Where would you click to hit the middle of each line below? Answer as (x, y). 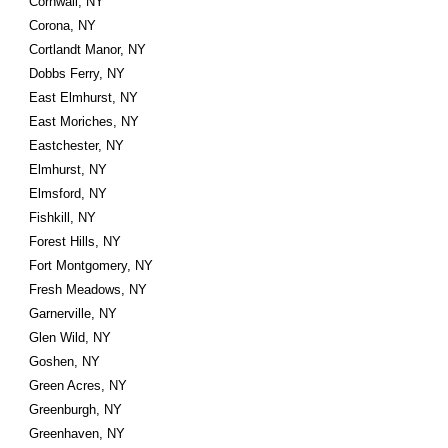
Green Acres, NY (78, 385)
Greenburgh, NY (76, 409)
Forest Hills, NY (75, 241)
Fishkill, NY (63, 217)
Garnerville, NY (73, 313)
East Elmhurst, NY (84, 97)
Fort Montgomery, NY (91, 265)
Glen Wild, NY (70, 337)
